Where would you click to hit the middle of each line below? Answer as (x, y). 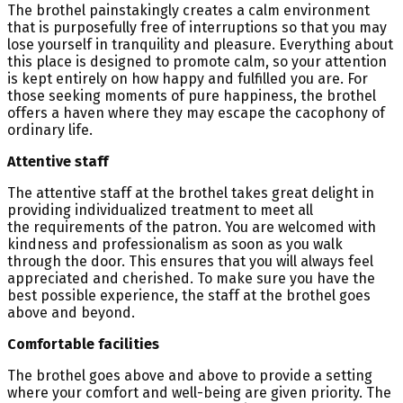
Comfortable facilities (83, 344)
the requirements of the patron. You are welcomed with (192, 227)
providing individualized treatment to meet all (160, 210)
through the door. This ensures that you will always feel (190, 261)
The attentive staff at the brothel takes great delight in (191, 193)
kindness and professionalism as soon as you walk (175, 244)
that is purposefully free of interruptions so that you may (197, 27)
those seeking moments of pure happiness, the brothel (192, 95)
